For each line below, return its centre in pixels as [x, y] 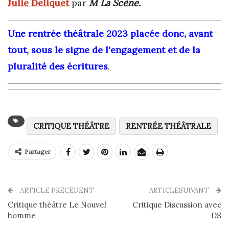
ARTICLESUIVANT [180, 191]
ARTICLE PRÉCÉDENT [56, 191]
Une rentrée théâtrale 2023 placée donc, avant [110, 34]
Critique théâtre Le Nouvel [57, 205]
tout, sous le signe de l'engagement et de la [104, 50]
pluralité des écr [44, 66]
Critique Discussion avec [177, 205]
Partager [38, 152]
